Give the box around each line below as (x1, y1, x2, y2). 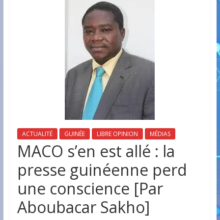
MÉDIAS (149, 130, 170, 138)
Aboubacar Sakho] (17, 196, 150, 218)
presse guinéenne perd (17, 159, 187, 180)
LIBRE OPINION (96, 130, 138, 138)
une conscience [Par (17, 178, 163, 199)
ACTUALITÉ (22, 130, 53, 138)
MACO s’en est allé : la (17, 140, 175, 162)
